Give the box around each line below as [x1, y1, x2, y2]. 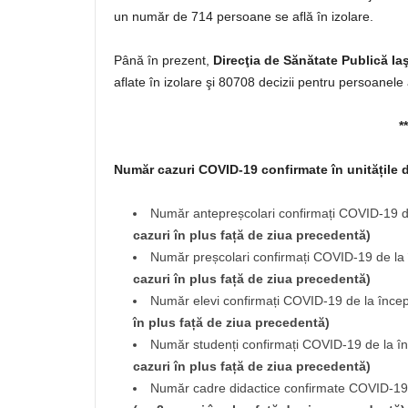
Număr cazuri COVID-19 [114, 162, 258, 177]
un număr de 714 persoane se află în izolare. [114, 9, 373, 24]
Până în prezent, [114, 53, 213, 67]
